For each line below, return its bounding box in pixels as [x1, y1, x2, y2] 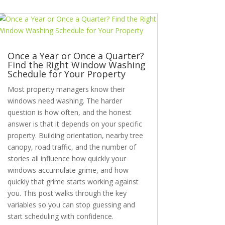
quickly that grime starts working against [7, 177, 139, 187]
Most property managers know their [7, 84, 125, 94]
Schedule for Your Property [7, 68, 126, 80]
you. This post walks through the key [7, 188, 127, 198]
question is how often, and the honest [7, 107, 132, 118]
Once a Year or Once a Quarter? [7, 50, 144, 62]
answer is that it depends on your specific [7, 119, 142, 129]
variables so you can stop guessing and [7, 200, 135, 210]
